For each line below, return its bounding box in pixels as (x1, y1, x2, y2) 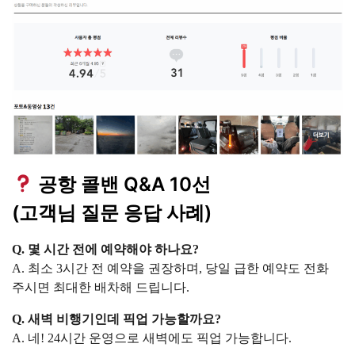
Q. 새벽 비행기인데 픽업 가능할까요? (12, 311, 222, 326)
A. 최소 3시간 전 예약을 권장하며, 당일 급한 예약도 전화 (12, 261, 330, 275)
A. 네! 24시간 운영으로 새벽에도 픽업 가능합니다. (12, 330, 292, 345)
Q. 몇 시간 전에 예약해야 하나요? (12, 242, 200, 256)
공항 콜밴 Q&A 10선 (33, 172, 212, 196)
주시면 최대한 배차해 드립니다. (12, 280, 190, 294)
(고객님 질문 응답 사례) (12, 200, 212, 224)
